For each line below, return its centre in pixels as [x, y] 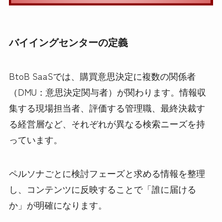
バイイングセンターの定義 [68, 42]
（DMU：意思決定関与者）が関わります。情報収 [107, 92]
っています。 [35, 139]
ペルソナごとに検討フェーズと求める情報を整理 [107, 173]
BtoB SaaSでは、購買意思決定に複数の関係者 [102, 76]
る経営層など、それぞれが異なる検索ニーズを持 [107, 123]
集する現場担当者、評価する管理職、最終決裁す [107, 108]
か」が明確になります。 [58, 204]
